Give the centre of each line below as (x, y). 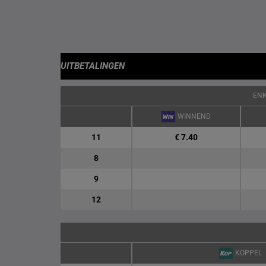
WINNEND (194, 116)
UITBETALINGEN (93, 66)
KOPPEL (248, 253)
